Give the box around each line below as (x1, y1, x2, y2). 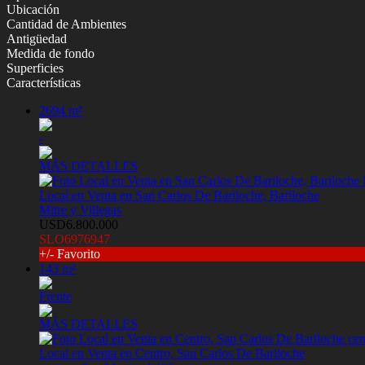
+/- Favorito (39, 247, 100, 262)
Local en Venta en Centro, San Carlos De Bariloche (39, 346, 305, 361)
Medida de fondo (7, 46, 95, 61)
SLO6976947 (39, 232, 110, 247)
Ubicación (7, 2, 59, 17)
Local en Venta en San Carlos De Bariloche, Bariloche (39, 188, 319, 203)
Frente (39, 289, 72, 304)
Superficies (7, 61, 64, 76)
